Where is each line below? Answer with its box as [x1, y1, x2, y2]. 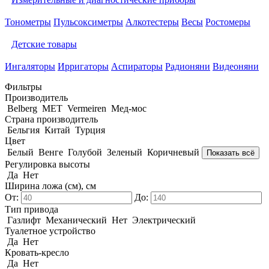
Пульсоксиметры [53, 17, 123, 27]
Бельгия [7, 125, 40, 135]
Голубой [68, 147, 102, 157]
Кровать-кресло [5, 247, 69, 258]
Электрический [132, 215, 196, 225]
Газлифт [7, 215, 41, 225]
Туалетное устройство [5, 226, 95, 236]
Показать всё [207, 148, 255, 157]
